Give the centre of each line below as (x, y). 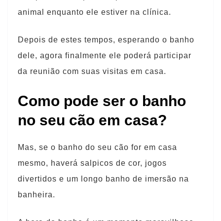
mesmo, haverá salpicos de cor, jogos (92, 163)
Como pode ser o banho (102, 101)
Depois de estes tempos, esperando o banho (106, 40)
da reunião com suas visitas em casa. (92, 71)
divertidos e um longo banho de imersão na (103, 179)
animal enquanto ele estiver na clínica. (94, 12)
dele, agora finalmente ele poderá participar (105, 55)
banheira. (37, 195)
